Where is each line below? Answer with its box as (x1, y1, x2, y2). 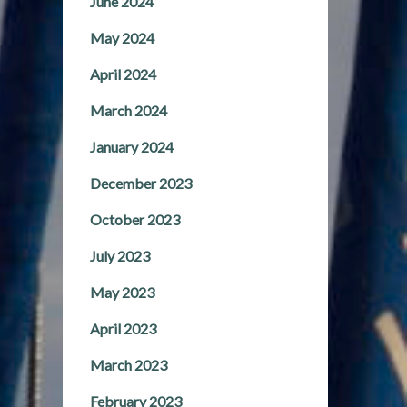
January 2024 (89, 138, 174, 155)
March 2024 (89, 102, 167, 119)
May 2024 (89, 29, 154, 46)
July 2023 (89, 247, 150, 264)
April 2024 (89, 65, 156, 83)
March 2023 (89, 356, 167, 373)
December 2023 (89, 174, 192, 192)
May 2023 (89, 283, 154, 301)
